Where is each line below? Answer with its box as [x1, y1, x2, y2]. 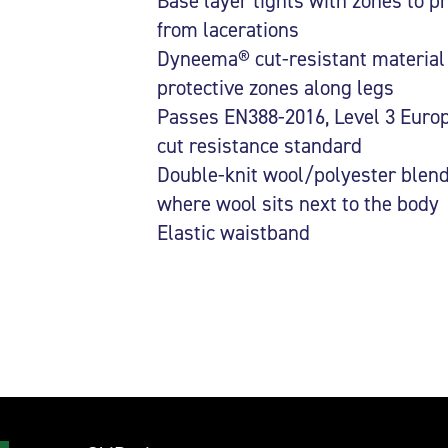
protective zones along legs [156, 73, 394, 102]
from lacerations [156, 15, 299, 44]
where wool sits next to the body [156, 189, 439, 218]
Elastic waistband [156, 218, 310, 247]
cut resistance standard [156, 131, 362, 160]
